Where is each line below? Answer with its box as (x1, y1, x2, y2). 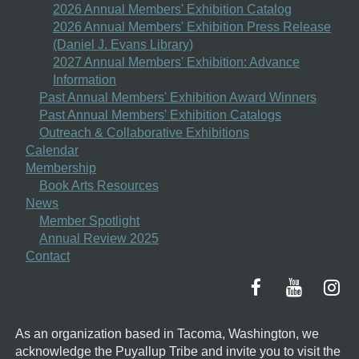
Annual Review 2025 (39, 231, 159, 245)
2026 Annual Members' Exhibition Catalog (53, 2, 292, 16)
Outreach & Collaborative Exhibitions (39, 125, 249, 139)
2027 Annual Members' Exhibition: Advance (53, 54, 300, 69)
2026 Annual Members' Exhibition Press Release (53, 19, 331, 34)
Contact (26, 248, 70, 263)
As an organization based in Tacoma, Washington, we (15, 326, 319, 341)
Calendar (26, 143, 79, 157)
